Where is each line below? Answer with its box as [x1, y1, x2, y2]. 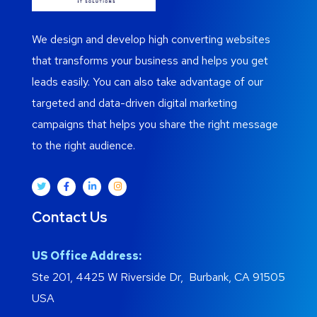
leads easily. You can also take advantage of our [32, 74, 263, 89]
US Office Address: [32, 248, 142, 264]
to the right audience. [32, 137, 135, 153]
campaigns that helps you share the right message [32, 116, 278, 132]
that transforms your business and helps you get [32, 52, 268, 68]
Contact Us [32, 208, 108, 227]
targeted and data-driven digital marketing [32, 95, 237, 110]
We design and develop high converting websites [32, 31, 270, 47]
